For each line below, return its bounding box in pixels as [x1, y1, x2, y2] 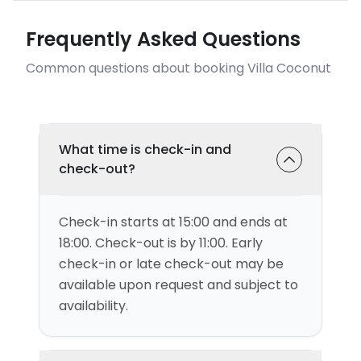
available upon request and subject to [59, 276, 298, 294]
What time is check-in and [59, 140, 231, 159]
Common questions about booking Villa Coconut [26, 59, 331, 77]
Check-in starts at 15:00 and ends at [59, 213, 288, 231]
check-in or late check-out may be [59, 255, 284, 273]
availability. [59, 297, 128, 315]
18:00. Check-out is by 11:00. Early [59, 234, 263, 252]
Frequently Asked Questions [26, 26, 301, 52]
